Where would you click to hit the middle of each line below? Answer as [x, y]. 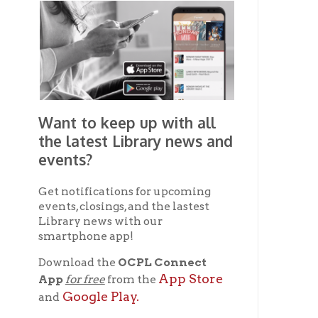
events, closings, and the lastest [110, 150]
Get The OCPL [121, 263]
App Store [170, 214]
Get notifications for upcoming [111, 137]
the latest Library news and [121, 92]
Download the [69, 200]
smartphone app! [76, 177]
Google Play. [88, 231]
